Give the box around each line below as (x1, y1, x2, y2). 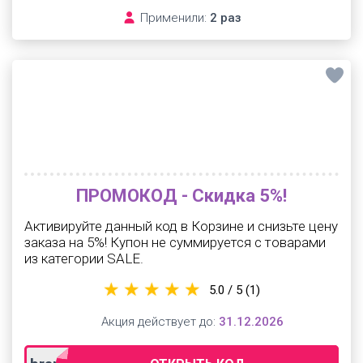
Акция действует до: (97, 314, 219, 329)
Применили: (136, 11, 210, 25)
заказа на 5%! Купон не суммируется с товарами (24, 234, 326, 250)
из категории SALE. (24, 250, 143, 267)
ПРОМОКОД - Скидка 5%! (76, 186, 287, 206)
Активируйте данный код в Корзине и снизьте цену (24, 218, 338, 234)
